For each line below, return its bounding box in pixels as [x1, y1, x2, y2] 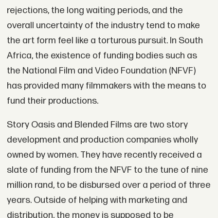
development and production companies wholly [6, 134, 198, 146]
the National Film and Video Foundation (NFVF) [6, 65, 196, 76]
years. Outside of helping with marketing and [6, 195, 187, 206]
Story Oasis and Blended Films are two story [6, 119, 188, 131]
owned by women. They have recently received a [6, 149, 202, 161]
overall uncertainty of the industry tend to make [6, 19, 200, 31]
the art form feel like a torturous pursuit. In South [6, 35, 203, 46]
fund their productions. [6, 95, 98, 107]
